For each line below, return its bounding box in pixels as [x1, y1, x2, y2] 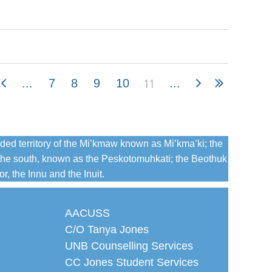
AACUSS [65, 207, 110, 219]
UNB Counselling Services [65, 240, 208, 252]
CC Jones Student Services [65, 256, 199, 268]
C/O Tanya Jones [65, 223, 149, 236]
